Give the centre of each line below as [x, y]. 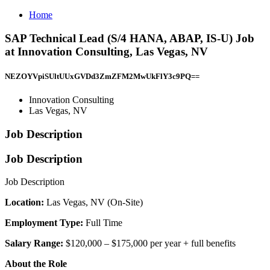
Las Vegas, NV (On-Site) [95, 202]
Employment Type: [45, 223]
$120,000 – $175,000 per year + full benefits [151, 243]
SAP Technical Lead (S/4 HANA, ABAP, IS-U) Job [130, 38]
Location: [26, 202]
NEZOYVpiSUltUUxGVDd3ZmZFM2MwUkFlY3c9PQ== [102, 76]
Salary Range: [35, 243]
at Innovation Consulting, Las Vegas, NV [106, 51]
